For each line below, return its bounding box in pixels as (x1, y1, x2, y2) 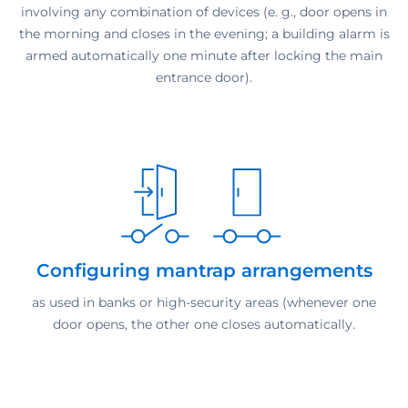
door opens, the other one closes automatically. (53, 315, 355, 332)
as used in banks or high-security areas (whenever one (32, 293, 376, 311)
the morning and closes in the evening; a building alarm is (18, 25, 390, 42)
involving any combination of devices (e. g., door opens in (21, 3, 387, 20)
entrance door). (156, 68, 252, 86)
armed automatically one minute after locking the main (25, 46, 382, 64)
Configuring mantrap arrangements (36, 259, 372, 281)
